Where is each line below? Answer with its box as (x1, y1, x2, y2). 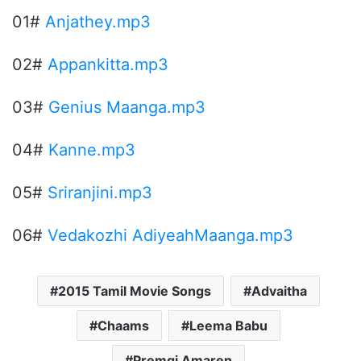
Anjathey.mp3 (45, 11, 151, 31)
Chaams (98, 317, 149, 334)
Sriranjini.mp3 (48, 182, 152, 202)
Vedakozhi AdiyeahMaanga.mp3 (48, 225, 293, 245)
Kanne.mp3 (48, 139, 135, 160)
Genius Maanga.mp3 (48, 97, 205, 117)
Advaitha (251, 282, 307, 299)
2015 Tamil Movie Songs (58, 282, 211, 299)
